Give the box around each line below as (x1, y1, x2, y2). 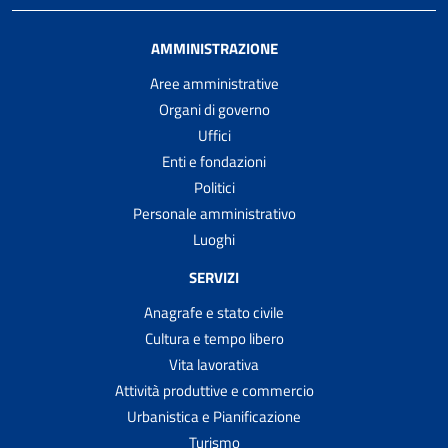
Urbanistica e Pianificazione (127, 404, 301, 428)
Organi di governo (158, 97, 270, 121)
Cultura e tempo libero (144, 326, 284, 350)
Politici (193, 175, 235, 199)
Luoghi (193, 227, 235, 251)
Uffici (197, 123, 231, 147)
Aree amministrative (149, 71, 279, 95)
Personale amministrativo (132, 201, 296, 225)
